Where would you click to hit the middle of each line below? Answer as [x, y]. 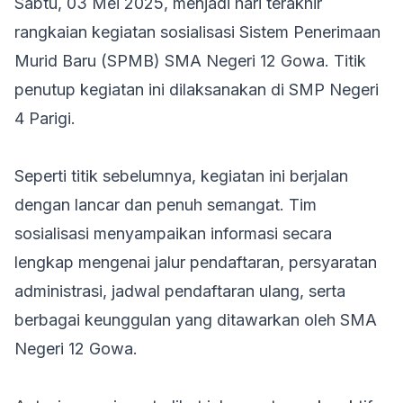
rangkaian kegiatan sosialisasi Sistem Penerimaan [197, 32]
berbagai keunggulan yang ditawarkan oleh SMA [196, 320]
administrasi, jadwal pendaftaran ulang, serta [180, 291]
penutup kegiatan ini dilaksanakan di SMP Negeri [197, 90]
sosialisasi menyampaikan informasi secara [173, 233]
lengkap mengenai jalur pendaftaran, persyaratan [196, 262]
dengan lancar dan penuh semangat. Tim [166, 205]
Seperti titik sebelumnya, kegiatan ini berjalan [181, 176]
